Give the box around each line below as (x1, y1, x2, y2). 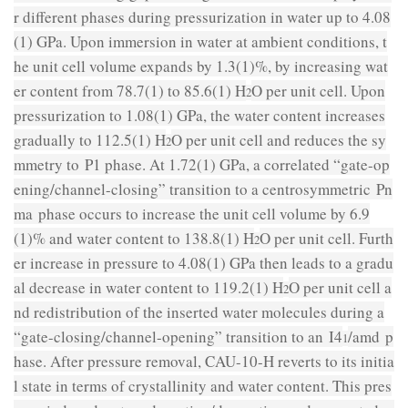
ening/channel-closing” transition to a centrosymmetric (14, 178, 376, 199)
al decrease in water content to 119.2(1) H (14, 276, 283, 298)
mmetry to (14, 153, 85, 175)
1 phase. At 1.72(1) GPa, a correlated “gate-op (93, 153, 390, 175)
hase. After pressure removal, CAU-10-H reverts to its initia (14, 350, 394, 372)
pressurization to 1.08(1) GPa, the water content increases (14, 104, 385, 126)
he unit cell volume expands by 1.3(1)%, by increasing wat (14, 55, 388, 76)
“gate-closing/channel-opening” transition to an (14, 325, 329, 347)
